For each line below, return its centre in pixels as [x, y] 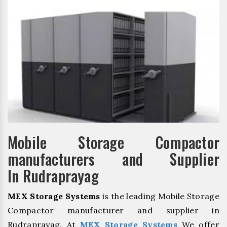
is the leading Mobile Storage [160, 196]
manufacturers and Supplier [113, 159]
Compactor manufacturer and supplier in [113, 210]
